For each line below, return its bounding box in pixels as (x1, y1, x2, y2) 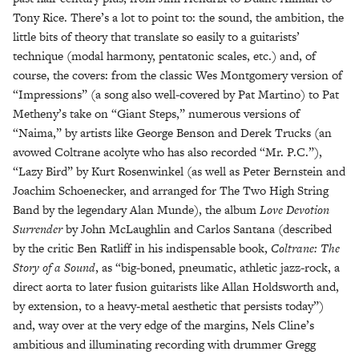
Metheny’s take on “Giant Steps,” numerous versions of (13, 105, 300, 123)
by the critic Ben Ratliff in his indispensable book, (13, 240, 271, 257)
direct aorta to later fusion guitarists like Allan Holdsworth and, (13, 278, 339, 296)
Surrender (13, 220, 63, 238)
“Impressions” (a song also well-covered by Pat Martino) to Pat (13, 86, 339, 103)
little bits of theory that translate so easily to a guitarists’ (13, 28, 300, 46)
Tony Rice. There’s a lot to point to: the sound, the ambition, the (13, 9, 344, 26)
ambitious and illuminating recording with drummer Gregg (13, 336, 316, 353)
